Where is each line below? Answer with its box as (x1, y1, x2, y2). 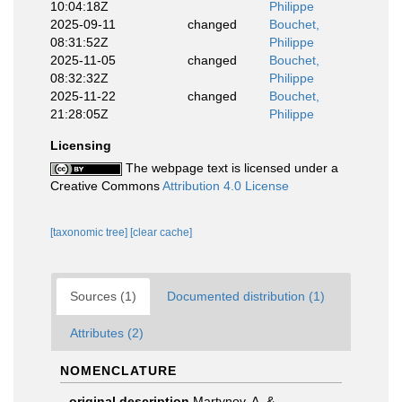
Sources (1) (70, 288, 136, 303)
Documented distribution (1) (167, 288, 325, 303)
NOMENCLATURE (60, 363, 177, 378)
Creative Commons (50, 178, 162, 193)
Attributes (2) (70, 325, 144, 340)
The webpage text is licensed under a (122, 160, 338, 175)
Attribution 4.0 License (162, 178, 289, 193)
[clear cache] (130, 225, 192, 239)
